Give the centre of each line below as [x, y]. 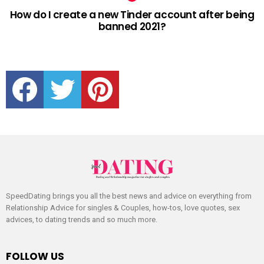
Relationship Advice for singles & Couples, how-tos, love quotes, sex [123, 208]
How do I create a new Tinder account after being [132, 15]
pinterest [118, 72]
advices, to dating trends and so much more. [82, 220]
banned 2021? [132, 27]
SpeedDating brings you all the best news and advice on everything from [129, 196]
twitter [76, 72]
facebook [44, 72]
